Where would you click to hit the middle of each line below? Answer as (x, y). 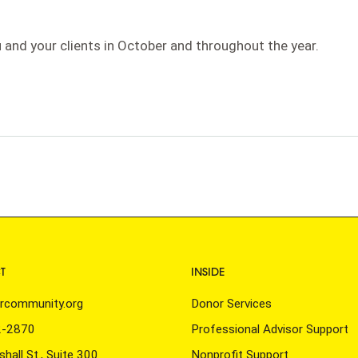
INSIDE (208, 272)
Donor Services (232, 304)
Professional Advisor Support (270, 329)
